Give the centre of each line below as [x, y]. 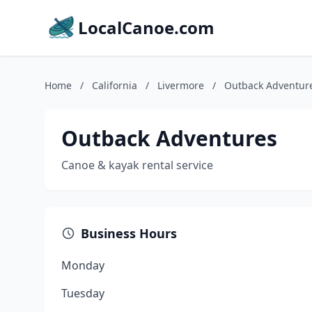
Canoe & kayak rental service [137, 165]
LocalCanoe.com [146, 28]
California [115, 85]
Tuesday [83, 293]
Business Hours [129, 233]
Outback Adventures [169, 138]
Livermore [181, 85]
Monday [83, 265]
